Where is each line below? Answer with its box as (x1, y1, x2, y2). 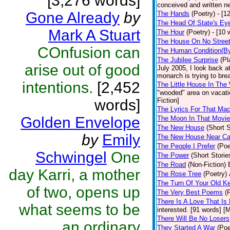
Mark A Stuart (48, 27, 140, 44)
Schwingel (35, 149, 107, 166)
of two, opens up (27, 184, 140, 201)
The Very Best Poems (157, 188, 223, 196)
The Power (157, 151, 189, 159)
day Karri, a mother (9, 166, 140, 183)
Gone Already (26, 9, 120, 26)
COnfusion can (37, 44, 140, 61)
